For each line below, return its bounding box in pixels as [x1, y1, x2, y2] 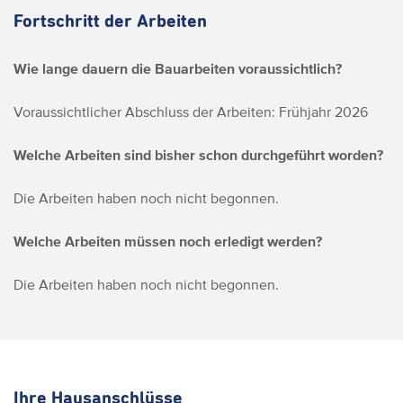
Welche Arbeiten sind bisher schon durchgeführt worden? [13, 147, 383, 163]
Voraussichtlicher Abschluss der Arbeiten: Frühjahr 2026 [13, 103, 368, 120]
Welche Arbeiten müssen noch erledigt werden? [13, 233, 322, 249]
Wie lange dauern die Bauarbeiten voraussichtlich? [13, 60, 342, 76]
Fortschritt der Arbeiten [13, 13, 207, 31]
